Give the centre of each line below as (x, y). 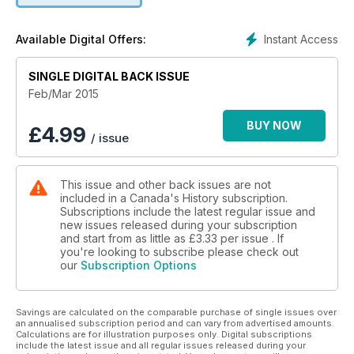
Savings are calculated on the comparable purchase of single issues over (176, 313)
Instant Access (301, 40)
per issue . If (252, 239)
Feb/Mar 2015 (64, 94)
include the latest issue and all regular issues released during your (161, 346)
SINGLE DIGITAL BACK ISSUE (109, 77)
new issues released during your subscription (179, 225)
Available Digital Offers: (81, 40)
